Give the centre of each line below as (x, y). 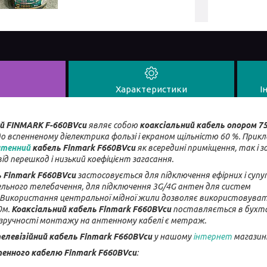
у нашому (173, 236)
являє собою (113, 125)
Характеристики (151, 89)
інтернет (212, 236)
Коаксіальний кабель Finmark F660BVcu (91, 209)
